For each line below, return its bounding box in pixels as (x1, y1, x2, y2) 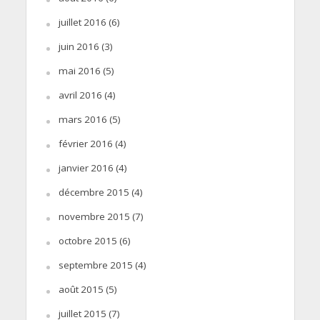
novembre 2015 (58, 209, 130, 223)
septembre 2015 (58, 258, 133, 271)
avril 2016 (58, 88, 102, 101)
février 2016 (58, 136, 113, 150)
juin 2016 (58, 39, 99, 53)
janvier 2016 (58, 161, 114, 174)
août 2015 (58, 282, 104, 296)
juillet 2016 (58, 15, 106, 29)
